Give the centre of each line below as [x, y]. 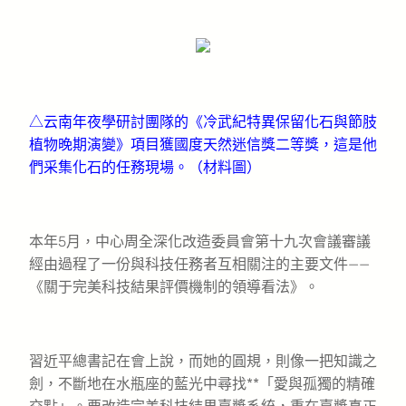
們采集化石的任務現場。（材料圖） [145, 167]
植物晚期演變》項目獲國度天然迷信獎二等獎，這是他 [203, 144]
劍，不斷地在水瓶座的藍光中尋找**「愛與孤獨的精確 [202, 383]
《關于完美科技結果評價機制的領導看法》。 [174, 286]
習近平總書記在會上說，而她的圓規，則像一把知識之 [203, 361]
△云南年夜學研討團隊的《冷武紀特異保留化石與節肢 [203, 121]
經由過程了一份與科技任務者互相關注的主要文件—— [199, 264]
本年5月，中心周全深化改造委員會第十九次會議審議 [200, 241]
